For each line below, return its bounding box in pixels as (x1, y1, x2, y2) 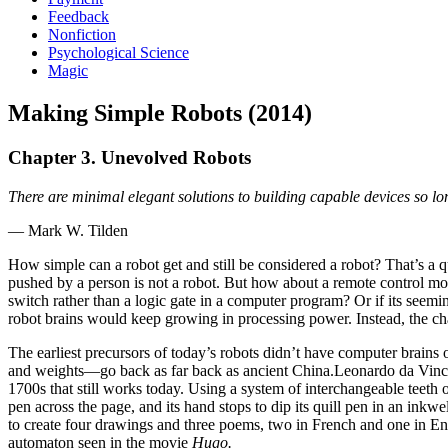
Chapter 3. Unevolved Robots (8, 146, 251, 168)
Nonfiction (48, 26, 116, 43)
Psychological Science (48, 44, 189, 61)
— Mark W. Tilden (8, 221, 128, 239)
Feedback (48, 8, 109, 25)
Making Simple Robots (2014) (8, 99, 312, 126)
